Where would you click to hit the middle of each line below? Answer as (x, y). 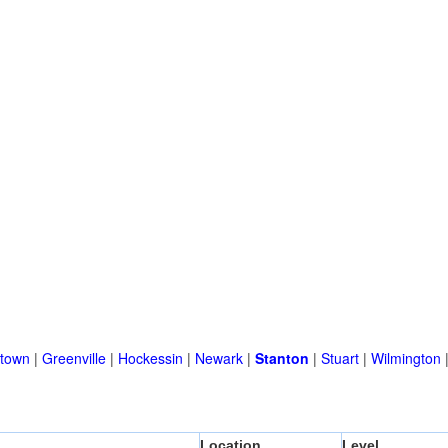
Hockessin (150, 358)
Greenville (74, 358)
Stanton (282, 358)
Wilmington (406, 358)
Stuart (340, 358)
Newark (219, 358)
